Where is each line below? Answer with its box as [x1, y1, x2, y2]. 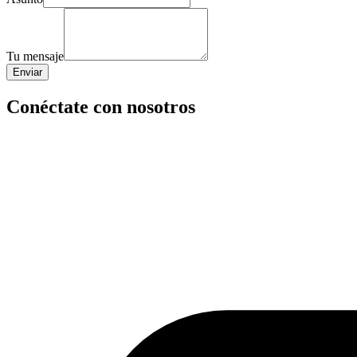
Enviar [13, 65, 42, 78]
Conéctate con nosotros [6, 96, 195, 117]
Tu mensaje [6, 49, 64, 63]
